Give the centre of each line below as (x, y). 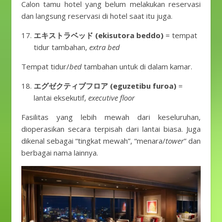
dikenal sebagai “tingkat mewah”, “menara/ (93, 141)
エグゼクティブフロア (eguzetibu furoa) (105, 86)
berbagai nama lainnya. (60, 153)
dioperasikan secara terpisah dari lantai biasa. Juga (111, 129)
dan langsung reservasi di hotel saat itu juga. (97, 16)
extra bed (105, 47)
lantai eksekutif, (61, 98)
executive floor (111, 98)
